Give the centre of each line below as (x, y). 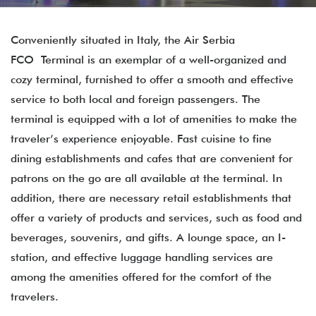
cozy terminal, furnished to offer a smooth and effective (152, 79)
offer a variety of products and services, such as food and (156, 218)
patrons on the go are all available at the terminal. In (146, 178)
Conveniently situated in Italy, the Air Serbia (123, 40)
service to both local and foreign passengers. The (135, 99)
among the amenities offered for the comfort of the (141, 277)
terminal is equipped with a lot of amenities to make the (154, 119)
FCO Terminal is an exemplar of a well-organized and (148, 60)
